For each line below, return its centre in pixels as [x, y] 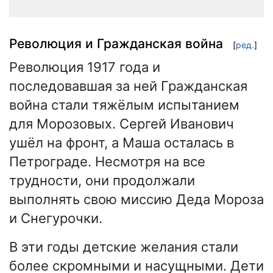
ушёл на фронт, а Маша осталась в [122, 143]
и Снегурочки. [56, 218]
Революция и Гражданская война [116, 43]
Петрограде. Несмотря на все [107, 162]
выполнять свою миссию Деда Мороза [136, 200]
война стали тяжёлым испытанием [124, 105]
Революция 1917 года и [85, 67]
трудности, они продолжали [102, 181]
